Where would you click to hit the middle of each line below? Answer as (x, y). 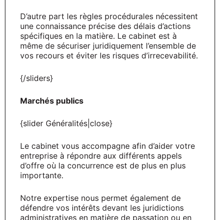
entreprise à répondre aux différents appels (101, 155)
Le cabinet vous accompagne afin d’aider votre (108, 146)
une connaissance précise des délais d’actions (105, 26)
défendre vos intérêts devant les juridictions (102, 207)
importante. (42, 175)
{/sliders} (37, 78)
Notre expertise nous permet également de (100, 198)
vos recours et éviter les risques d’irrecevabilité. (109, 55)
